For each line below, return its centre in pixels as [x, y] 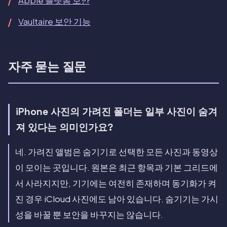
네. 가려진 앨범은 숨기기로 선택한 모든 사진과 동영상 [117, 152]
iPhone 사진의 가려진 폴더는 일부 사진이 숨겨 [117, 112]
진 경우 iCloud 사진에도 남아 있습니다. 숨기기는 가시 [117, 199]
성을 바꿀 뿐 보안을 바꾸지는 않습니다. [89, 215]
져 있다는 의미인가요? [64, 128]
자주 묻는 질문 [47, 67]
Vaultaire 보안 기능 [54, 22]
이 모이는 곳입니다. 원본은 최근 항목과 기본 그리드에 [117, 168]
